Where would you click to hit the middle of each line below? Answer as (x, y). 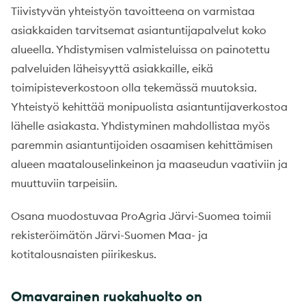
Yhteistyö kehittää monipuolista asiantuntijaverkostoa (149, 107)
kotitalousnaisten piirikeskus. (84, 254)
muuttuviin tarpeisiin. (66, 183)
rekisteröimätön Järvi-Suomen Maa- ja (109, 235)
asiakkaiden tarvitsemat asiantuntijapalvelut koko (139, 30)
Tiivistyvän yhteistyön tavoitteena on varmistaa (133, 11)
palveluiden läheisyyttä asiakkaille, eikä (112, 69)
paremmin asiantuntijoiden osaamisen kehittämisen (142, 145)
